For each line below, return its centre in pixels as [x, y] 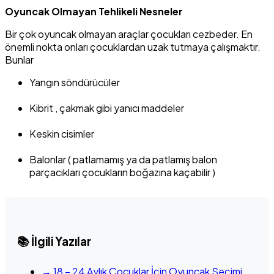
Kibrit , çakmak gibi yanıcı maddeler [107, 108]
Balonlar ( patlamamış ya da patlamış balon [123, 160]
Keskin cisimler [62, 134]
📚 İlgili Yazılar [54, 241]
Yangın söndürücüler [75, 83]
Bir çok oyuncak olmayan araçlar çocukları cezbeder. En [129, 34]
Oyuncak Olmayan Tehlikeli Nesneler [94, 12]
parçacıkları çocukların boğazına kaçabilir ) [122, 172]
